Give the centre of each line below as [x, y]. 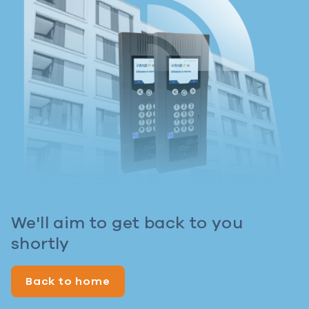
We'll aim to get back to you [127, 224]
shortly [40, 245]
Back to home [68, 282]
